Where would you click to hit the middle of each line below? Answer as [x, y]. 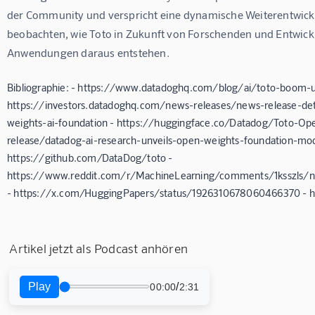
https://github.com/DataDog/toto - [90, 157]
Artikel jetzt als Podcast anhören [99, 248]
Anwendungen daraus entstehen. [88, 52]
